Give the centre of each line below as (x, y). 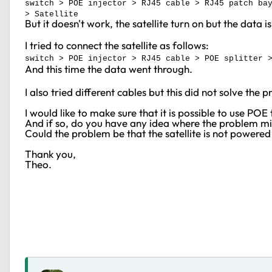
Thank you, (50, 154)
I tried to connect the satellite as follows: (117, 45)
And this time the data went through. (110, 69)
